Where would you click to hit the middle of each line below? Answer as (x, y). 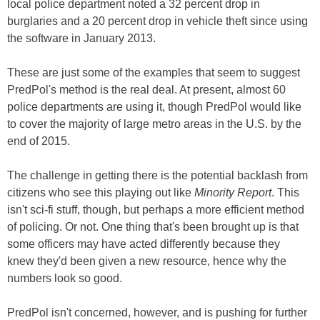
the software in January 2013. (81, 39)
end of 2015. (39, 141)
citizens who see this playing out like (101, 193)
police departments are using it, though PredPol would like (154, 107)
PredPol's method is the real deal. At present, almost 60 (146, 90)
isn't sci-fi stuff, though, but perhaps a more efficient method (156, 210)
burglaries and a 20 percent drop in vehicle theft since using (157, 21)
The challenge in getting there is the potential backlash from (157, 176)
